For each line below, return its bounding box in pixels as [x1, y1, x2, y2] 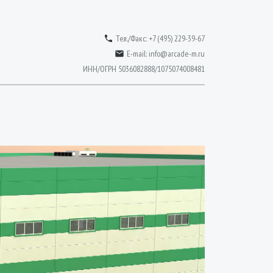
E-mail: [127, 48, 149, 59]
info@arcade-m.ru [149, 48, 205, 59]
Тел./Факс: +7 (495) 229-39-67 [116, 33, 205, 44]
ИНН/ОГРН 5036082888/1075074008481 [83, 63, 205, 74]
